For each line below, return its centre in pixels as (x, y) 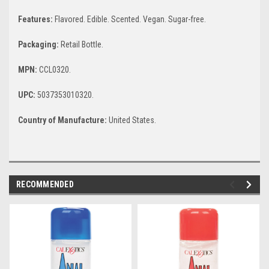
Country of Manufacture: (63, 120)
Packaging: (39, 44)
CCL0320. (55, 69)
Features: (36, 19)
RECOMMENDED (45, 184)
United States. (132, 120)
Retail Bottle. (82, 44)
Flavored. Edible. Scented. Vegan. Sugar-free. (130, 19)
